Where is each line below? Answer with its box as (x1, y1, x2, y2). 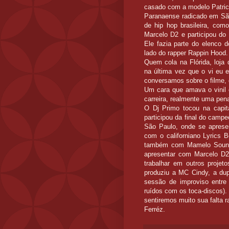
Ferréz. (144, 205, 165, 214)
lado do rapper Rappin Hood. (144, 49, 228, 57)
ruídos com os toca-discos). (144, 187, 227, 195)
